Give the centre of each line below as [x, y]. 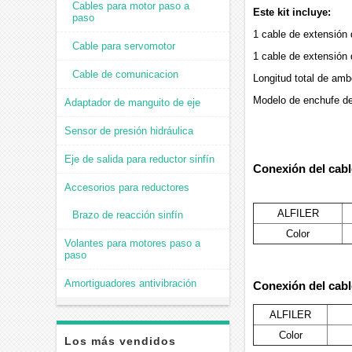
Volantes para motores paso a [132, 243]
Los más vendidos [120, 341]
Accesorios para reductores [127, 187]
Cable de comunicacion [125, 74]
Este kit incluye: [292, 12]
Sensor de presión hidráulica [129, 131]
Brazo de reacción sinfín [128, 215]
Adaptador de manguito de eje [132, 103]
